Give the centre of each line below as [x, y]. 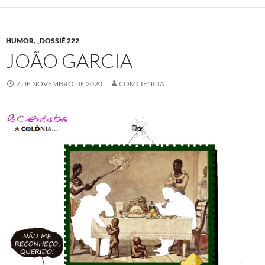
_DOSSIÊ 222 [58, 40]
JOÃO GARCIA [69, 60]
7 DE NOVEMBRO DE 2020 [59, 83]
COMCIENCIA [142, 83]
